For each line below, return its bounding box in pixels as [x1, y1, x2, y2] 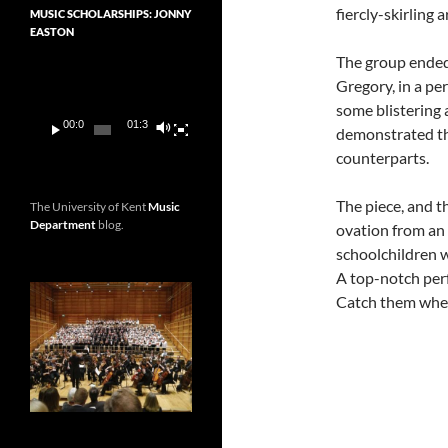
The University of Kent [30, 199, 148, 215]
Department [30, 217, 96, 233]
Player [29, 77, 62, 92]
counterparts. [336, 147, 429, 167]
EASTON [30, 25, 74, 38]
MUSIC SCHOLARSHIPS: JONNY [30, 7, 191, 20]
